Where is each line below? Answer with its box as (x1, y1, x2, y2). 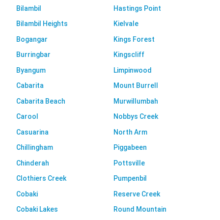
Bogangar (16, 35, 48, 43)
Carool (16, 112, 38, 121)
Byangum (16, 66, 46, 74)
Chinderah (16, 159, 49, 167)
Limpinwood (113, 66, 152, 74)
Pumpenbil (113, 174, 147, 183)
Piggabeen (113, 143, 147, 152)
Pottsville (113, 159, 145, 167)
